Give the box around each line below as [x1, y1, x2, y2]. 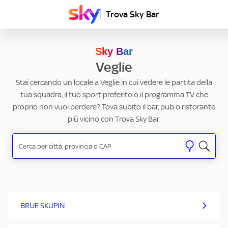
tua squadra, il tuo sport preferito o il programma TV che [20, 90, 208, 100]
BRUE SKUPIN [20, 201, 65, 211]
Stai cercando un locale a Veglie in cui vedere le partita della [16, 77, 212, 88]
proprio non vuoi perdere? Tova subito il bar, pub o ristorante [13, 102, 215, 112]
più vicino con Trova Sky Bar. [67, 114, 161, 124]
